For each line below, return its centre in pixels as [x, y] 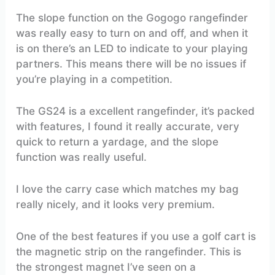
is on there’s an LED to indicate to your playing [132, 48]
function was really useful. [82, 157]
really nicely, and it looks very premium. [116, 204]
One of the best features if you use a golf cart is [136, 237]
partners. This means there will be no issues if [131, 64]
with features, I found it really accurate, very [128, 126]
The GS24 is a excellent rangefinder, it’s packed [136, 111]
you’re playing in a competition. [98, 79]
